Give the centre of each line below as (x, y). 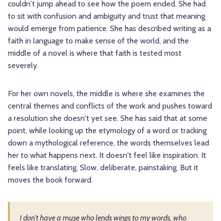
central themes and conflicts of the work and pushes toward (110, 106)
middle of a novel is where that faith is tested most (95, 53)
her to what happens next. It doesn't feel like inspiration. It (107, 155)
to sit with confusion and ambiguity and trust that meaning (107, 16)
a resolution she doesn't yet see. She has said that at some (108, 118)
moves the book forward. (50, 180)
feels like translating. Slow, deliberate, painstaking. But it (103, 168)
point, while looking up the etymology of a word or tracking (107, 131)
